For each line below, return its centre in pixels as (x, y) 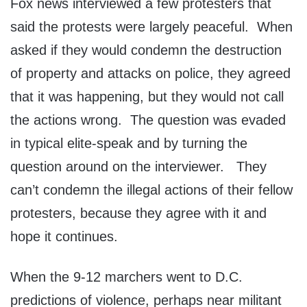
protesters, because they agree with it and (138, 213)
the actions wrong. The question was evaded (148, 120)
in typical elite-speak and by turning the (129, 144)
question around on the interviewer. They (138, 167)
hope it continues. (64, 237)
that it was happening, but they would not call (147, 97)
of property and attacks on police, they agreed (150, 74)
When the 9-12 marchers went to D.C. (126, 277)
